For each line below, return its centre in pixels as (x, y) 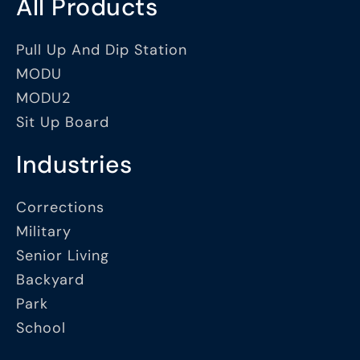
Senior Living (63, 256)
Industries (74, 165)
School (41, 328)
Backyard (50, 280)
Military (44, 232)
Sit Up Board (63, 123)
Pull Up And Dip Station (102, 50)
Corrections (60, 208)
